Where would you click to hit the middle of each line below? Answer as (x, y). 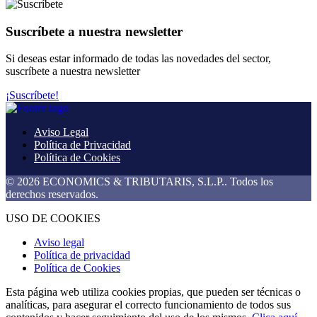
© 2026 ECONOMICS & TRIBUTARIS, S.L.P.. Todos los (139, 182)
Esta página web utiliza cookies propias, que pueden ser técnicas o (153, 292)
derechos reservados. (52, 195)
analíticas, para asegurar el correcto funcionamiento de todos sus (148, 305)
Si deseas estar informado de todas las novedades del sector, (138, 59)
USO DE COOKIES (53, 219)
